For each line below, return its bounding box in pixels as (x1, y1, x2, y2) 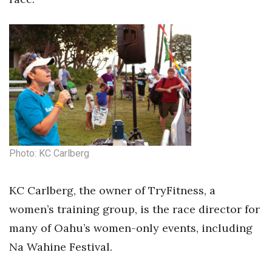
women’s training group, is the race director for (9, 202, 260, 217)
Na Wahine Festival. (9, 240, 112, 254)
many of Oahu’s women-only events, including (9, 221, 253, 236)
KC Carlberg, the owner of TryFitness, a (9, 183, 216, 198)
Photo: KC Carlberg (9, 148, 89, 160)
